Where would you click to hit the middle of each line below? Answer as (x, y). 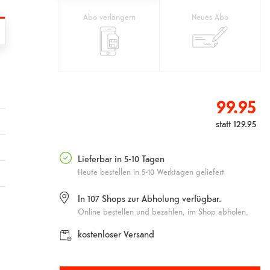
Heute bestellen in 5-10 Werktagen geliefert (151, 172)
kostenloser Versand (116, 234)
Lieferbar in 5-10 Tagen (121, 159)
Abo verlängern (109, 17)
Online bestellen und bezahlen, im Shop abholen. (163, 212)
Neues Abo (210, 17)
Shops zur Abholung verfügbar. (162, 198)
